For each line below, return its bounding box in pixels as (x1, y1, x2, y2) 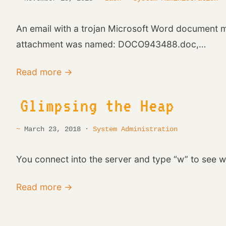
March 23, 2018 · (24, 125, 93, 133)
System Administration (93, 125, 178, 133)
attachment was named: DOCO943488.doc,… (16, 39, 206, 50)
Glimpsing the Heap (20, 95, 175, 116)
